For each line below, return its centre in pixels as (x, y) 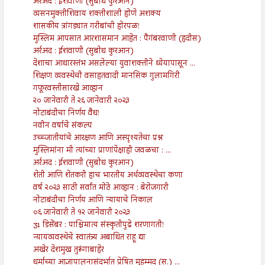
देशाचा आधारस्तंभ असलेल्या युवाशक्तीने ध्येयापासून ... (114, 64)
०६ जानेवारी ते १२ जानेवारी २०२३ (81, 213)
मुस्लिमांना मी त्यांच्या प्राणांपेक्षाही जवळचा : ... (102, 151)
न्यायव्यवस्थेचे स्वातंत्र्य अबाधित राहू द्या (89, 238)
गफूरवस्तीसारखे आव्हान (68, 89)
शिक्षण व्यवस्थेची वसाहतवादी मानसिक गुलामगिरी (106, 77)
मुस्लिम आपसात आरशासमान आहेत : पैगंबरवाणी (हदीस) (117, 39)
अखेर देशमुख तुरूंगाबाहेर (68, 251)
